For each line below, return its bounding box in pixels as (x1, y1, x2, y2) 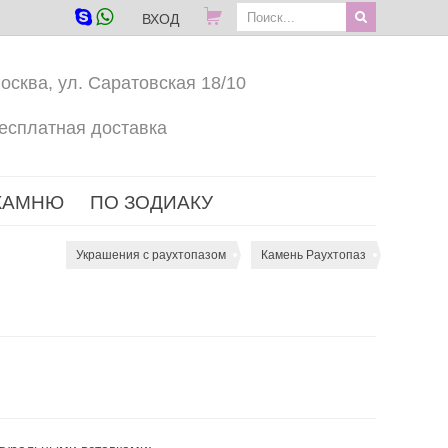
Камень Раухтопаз (261, 248, 366, 262)
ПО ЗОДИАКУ (90, 192, 213, 213)
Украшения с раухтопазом (76, 248, 226, 262)
